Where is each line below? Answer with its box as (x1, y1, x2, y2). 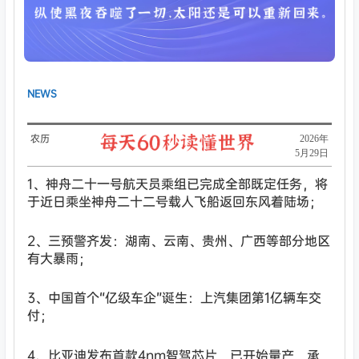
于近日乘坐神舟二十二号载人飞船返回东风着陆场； (27, 192, 323, 210)
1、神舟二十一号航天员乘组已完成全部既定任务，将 (27, 175, 329, 192)
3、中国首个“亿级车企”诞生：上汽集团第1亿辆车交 (27, 288, 322, 307)
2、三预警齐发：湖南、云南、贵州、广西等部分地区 (27, 232, 331, 250)
